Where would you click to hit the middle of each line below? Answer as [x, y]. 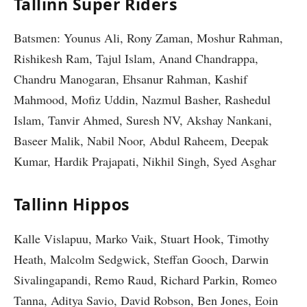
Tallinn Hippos [72, 205]
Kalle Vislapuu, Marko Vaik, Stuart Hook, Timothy [142, 238]
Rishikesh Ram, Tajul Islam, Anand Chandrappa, [136, 59]
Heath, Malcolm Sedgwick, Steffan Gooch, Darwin [141, 259]
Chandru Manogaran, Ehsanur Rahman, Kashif [131, 79]
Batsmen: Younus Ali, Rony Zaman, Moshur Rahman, [148, 38]
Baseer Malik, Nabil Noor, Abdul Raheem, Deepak [141, 141]
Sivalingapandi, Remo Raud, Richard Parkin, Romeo [145, 279]
